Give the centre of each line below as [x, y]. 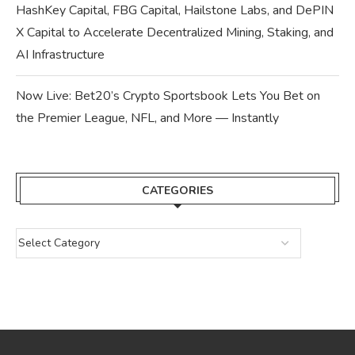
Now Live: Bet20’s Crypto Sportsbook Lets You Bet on [168, 95]
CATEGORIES [177, 190]
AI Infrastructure [60, 54]
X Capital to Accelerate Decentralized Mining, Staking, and [175, 32]
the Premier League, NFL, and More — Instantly [147, 118]
